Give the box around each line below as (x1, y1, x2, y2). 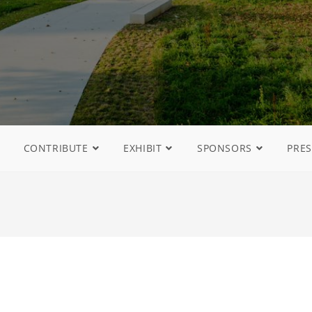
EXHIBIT (123, 141, 162, 155)
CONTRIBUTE (23, 141, 88, 155)
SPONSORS (197, 141, 252, 155)
